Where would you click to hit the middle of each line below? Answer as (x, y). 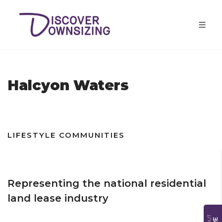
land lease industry (58, 198)
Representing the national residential (107, 183)
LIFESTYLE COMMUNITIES (66, 135)
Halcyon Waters (68, 85)
